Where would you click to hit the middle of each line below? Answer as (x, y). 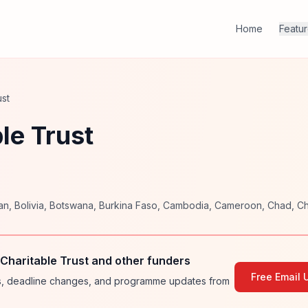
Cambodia (186, 205)
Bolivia (29, 205)
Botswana (71, 205)
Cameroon (238, 205)
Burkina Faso (128, 205)
